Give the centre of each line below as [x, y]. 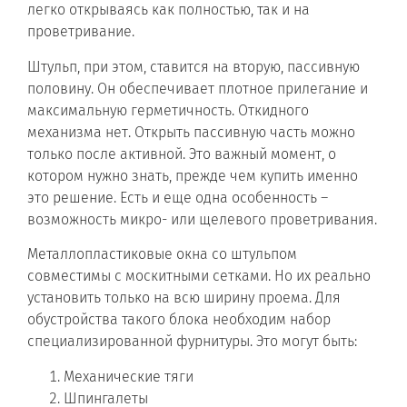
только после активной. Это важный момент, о [182, 154]
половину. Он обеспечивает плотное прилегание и [198, 88]
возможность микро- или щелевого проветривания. [202, 219]
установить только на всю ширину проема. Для [184, 298]
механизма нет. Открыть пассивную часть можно [191, 132]
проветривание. [81, 32]
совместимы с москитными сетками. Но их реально [199, 276]
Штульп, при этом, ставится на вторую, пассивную [194, 66]
